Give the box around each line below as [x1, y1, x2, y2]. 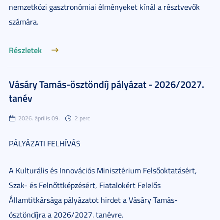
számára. [9, 16, 38, 27]
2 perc [75, 114, 90, 122]
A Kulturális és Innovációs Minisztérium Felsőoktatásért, [9, 165, 197, 176]
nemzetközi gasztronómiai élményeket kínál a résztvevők [9, 1, 200, 12]
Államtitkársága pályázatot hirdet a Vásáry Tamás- [9, 194, 178, 205]
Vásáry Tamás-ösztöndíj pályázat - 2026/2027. [9, 77, 204, 91]
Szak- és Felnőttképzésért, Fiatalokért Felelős [9, 180, 161, 191]
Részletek [9, 44, 42, 55]
